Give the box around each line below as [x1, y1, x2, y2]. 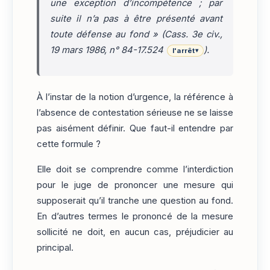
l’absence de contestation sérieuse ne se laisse [37, 107, 233, 118]
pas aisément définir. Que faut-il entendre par [37, 122, 233, 134]
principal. [37, 242, 74, 254]
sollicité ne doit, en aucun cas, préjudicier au [37, 227, 233, 238]
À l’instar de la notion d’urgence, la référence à [37, 91, 233, 102]
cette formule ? [37, 138, 101, 149]
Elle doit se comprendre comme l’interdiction [37, 164, 233, 175]
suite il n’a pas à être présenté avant [50, 13, 222, 24]
